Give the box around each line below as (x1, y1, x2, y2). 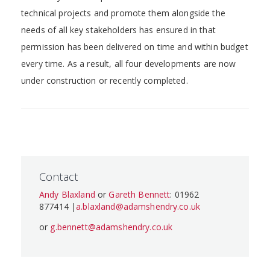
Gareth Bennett (108, 189, 171, 200)
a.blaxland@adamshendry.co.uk (76, 201, 201, 212)
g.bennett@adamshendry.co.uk (50, 221, 173, 233)
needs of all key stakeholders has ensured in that (21, 24, 216, 36)
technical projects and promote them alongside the (21, 7, 225, 19)
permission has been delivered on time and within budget (21, 41, 248, 52)
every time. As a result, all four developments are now (21, 58, 236, 69)
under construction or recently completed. (21, 75, 188, 86)
